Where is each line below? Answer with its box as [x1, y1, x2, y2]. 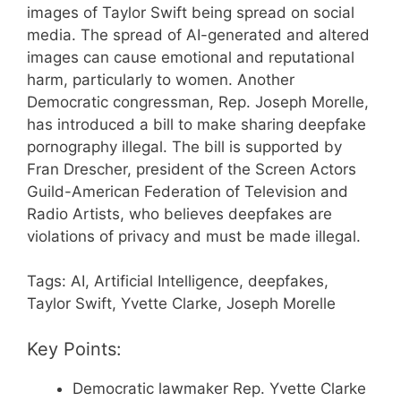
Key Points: [27, 337, 122, 360]
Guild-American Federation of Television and [27, 182, 348, 200]
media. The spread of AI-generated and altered [27, 25, 370, 44]
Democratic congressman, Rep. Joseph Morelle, [27, 92, 369, 111]
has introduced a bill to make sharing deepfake [27, 115, 366, 133]
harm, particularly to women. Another [27, 70, 294, 89]
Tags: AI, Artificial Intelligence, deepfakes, [27, 272, 328, 290]
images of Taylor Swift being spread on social [27, 3, 354, 21]
